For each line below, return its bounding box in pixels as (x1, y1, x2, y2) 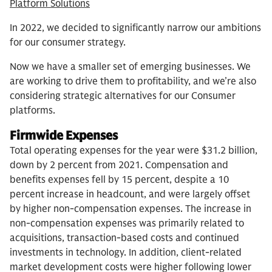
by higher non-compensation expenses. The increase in (10, 202, 251, 215)
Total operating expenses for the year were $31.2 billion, (10, 144, 257, 157)
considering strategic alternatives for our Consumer (10, 89, 236, 102)
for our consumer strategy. (10, 36, 126, 49)
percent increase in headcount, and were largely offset (10, 188, 250, 200)
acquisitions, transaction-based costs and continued (10, 231, 239, 244)
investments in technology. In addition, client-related (10, 246, 242, 259)
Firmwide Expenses (10, 127, 118, 143)
